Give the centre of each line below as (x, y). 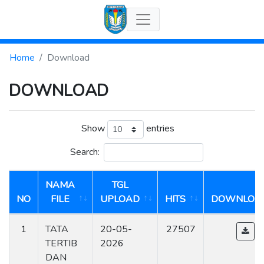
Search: (85, 152)
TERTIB (61, 243)
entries (159, 129)
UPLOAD (120, 199)
